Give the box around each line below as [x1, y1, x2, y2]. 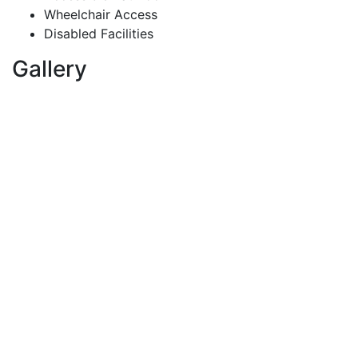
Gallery [12, 54, 87, 82]
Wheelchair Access [44, 6, 157, 22]
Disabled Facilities [44, 25, 153, 42]
